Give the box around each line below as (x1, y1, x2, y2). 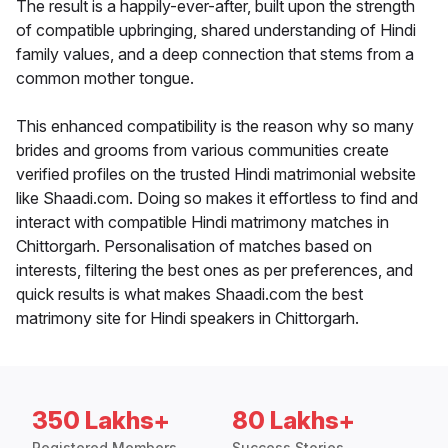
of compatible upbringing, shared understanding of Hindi (16, 20, 416, 41)
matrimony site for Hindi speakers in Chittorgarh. (16, 308, 359, 329)
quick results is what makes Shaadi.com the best (16, 284, 363, 305)
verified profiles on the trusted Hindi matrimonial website (16, 164, 416, 185)
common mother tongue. (16, 68, 194, 89)
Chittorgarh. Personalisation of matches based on (16, 236, 372, 257)
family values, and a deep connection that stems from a (16, 44, 414, 65)
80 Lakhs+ (232, 406, 355, 436)
